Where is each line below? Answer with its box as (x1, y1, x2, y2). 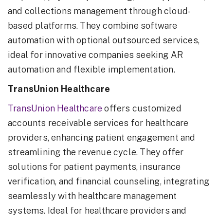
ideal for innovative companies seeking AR (8, 50, 183, 60)
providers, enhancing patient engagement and (8, 132, 196, 143)
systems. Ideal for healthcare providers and (8, 205, 187, 216)
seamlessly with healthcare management (8, 191, 177, 201)
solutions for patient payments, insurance (8, 162, 181, 172)
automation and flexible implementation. (8, 64, 175, 75)
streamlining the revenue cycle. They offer (8, 147, 184, 158)
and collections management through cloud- (8, 6, 191, 17)
